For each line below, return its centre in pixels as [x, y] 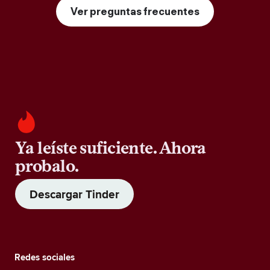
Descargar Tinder [74, 194]
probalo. [47, 166]
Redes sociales [45, 257]
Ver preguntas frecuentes [135, 11]
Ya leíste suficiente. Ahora [111, 148]
